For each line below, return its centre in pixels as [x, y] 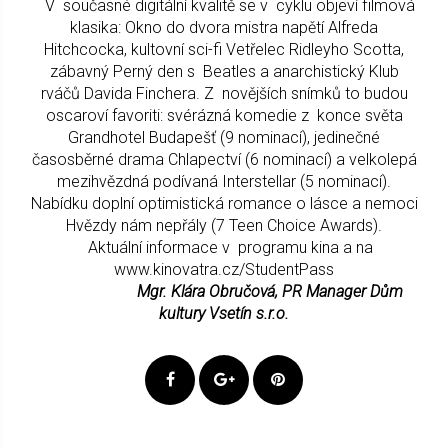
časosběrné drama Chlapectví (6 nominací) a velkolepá [224, 159]
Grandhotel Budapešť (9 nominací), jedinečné [224, 137]
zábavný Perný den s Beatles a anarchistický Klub [224, 71]
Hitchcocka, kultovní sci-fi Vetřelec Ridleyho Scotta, [224, 49]
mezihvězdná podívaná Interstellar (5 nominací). [224, 181]
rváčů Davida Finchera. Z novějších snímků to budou [224, 93]
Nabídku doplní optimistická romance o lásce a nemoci [224, 203]
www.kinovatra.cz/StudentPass [224, 269]
